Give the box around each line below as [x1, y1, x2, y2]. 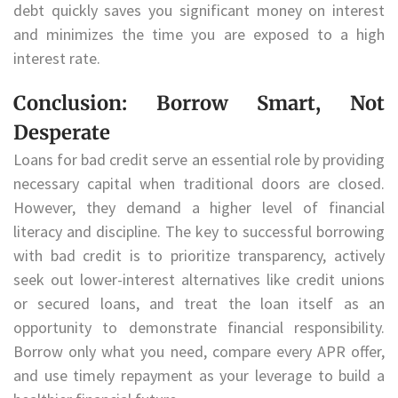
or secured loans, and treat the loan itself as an [13, 292, 385, 314]
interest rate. [13, 48, 100, 69]
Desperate [13, 119, 110, 145]
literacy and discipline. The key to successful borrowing [13, 220, 385, 242]
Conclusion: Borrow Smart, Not [13, 90, 385, 115]
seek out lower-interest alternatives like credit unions [13, 268, 385, 290]
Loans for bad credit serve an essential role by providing [13, 148, 385, 170]
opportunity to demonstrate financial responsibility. [13, 316, 385, 338]
